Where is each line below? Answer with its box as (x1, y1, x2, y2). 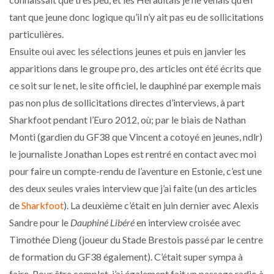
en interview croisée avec (135, 216, 241, 228)
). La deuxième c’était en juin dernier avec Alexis (64, 199, 259, 211)
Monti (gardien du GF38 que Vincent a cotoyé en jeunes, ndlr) (9, 130, 262, 143)
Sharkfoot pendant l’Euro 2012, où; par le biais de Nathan (9, 113, 246, 125)
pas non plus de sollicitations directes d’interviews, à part (9, 96, 245, 108)
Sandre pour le (9, 216, 70, 228)
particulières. (9, 28, 64, 40)
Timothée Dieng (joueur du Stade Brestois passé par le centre (9, 233, 263, 245)
